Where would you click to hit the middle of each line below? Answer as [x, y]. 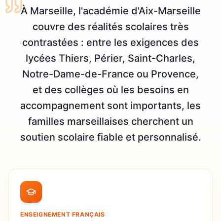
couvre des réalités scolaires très [110, 26]
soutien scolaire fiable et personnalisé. [110, 137]
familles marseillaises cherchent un [110, 121]
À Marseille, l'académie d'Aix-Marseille [110, 11]
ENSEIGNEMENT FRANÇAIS [63, 214]
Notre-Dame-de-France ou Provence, [110, 74]
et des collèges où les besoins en [110, 90]
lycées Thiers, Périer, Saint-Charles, [110, 58]
